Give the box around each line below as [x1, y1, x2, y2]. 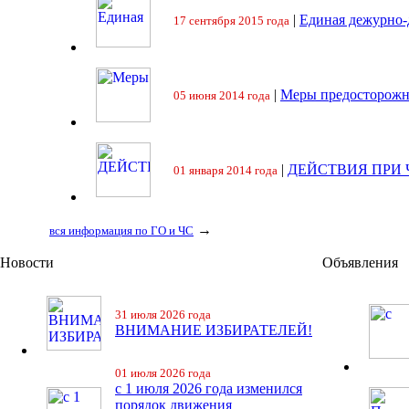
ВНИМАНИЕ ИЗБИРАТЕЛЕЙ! [115, 322, 312, 338]
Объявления [322, 255, 398, 270]
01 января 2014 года [173, 163, 278, 177]
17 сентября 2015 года [173, 14, 289, 27]
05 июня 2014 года [173, 89, 270, 102]
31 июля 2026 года [115, 308, 211, 321]
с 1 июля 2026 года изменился [115, 381, 302, 396]
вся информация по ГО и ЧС [49, 224, 194, 237]
